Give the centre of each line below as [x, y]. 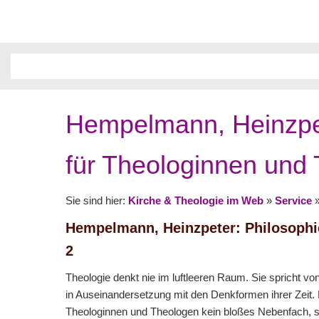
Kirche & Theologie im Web [196, 200]
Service [293, 200]
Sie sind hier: [97, 200]
